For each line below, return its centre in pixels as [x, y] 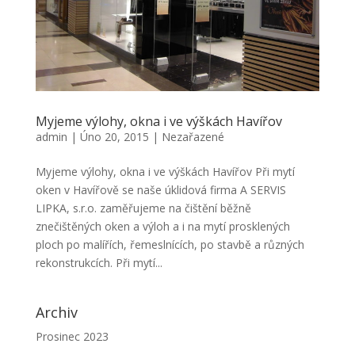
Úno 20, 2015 [114, 137]
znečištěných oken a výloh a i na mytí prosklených [162, 227]
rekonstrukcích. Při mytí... [99, 263]
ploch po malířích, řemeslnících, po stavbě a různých [170, 245]
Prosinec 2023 [72, 337]
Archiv [56, 313]
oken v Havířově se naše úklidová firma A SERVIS [160, 190]
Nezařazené [193, 137]
